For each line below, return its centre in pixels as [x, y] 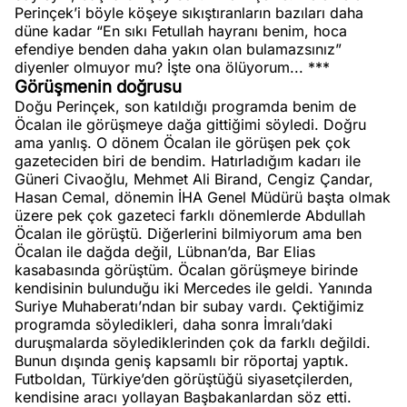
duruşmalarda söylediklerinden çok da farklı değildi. [193, 342]
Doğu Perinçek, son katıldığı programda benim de [185, 106]
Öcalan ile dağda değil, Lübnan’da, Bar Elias [165, 252]
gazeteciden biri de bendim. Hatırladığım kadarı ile [188, 161]
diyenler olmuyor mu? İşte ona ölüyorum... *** [172, 67]
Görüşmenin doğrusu [98, 87]
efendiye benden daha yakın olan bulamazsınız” [178, 49]
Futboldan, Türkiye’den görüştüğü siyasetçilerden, [184, 379]
